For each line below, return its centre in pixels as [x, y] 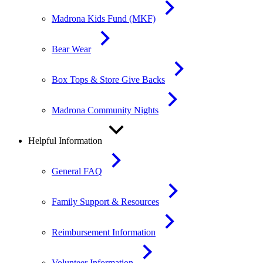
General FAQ [77, 171]
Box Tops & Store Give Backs [108, 80]
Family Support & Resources [105, 202]
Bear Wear [71, 49]
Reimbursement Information [104, 232]
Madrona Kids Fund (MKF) [104, 18]
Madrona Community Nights [105, 110]
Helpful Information [65, 141]
